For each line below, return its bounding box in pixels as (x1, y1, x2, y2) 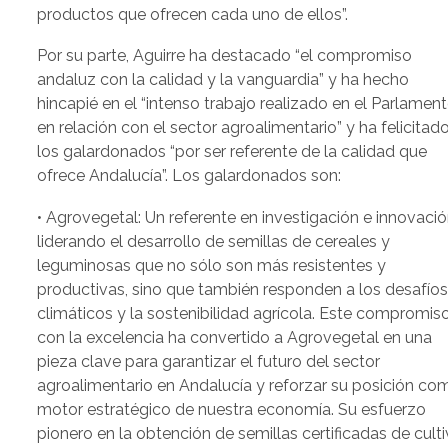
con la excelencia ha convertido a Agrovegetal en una (37, 327, 433, 347)
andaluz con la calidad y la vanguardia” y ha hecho (37, 70, 410, 90)
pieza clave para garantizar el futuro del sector (37, 351, 381, 371)
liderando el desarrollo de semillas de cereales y (37, 231, 391, 251)
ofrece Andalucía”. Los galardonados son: (37, 166, 342, 186)
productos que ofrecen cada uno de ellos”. (37, 4, 349, 24)
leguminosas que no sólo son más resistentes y (37, 255, 387, 275)
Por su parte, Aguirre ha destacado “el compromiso (37, 46, 413, 66)
